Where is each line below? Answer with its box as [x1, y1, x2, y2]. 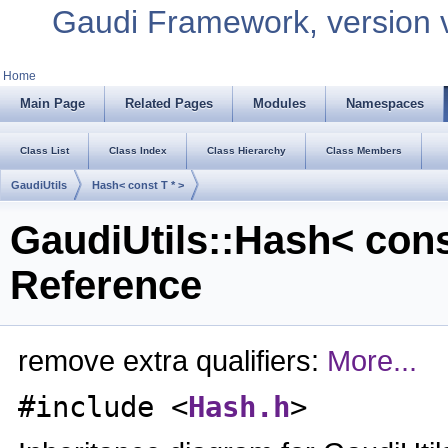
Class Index [109, 145, 167, 156]
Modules [253, 96, 306, 111]
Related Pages [125, 96, 213, 111]
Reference [10, 263, 202, 308]
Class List [20, 145, 69, 156]
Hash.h [188, 390, 290, 425]
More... [327, 344, 417, 378]
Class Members [326, 145, 402, 156]
